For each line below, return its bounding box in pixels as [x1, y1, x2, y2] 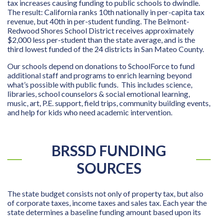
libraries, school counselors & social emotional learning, [7, 89, 190, 98]
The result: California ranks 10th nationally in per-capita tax [7, 7, 204, 17]
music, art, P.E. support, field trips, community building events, [7, 98, 210, 108]
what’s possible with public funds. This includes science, [7, 80, 192, 89]
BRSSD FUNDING [52, 142, 166, 159]
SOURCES [76, 159, 142, 177]
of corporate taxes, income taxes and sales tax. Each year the [7, 198, 207, 207]
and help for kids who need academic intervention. [7, 108, 172, 117]
